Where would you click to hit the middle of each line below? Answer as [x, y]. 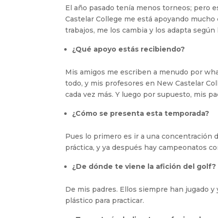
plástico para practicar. [105, 200]
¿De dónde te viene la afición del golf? [144, 166]
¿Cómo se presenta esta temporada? [141, 113]
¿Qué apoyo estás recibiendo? [129, 49]
